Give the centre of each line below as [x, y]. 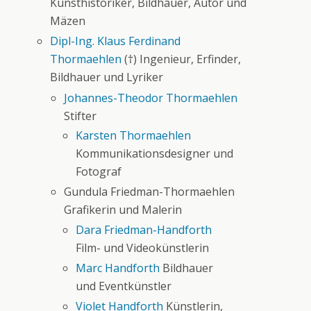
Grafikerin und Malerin [123, 210]
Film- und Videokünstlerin [143, 248]
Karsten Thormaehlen [134, 136]
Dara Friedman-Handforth [144, 230]
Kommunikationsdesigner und [155, 154]
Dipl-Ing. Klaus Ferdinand [116, 41]
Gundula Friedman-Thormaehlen [150, 192]
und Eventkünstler [124, 286]
